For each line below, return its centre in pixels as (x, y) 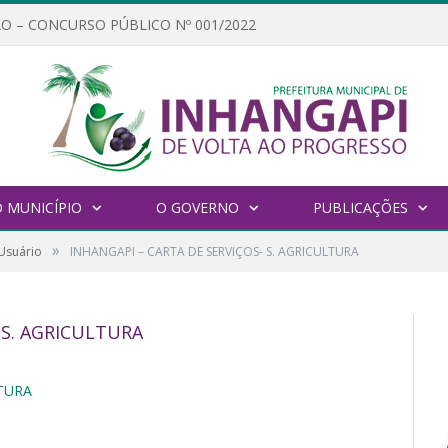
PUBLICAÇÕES (360, 208)
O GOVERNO (197, 208)
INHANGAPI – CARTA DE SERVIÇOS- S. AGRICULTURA (214, 252)
